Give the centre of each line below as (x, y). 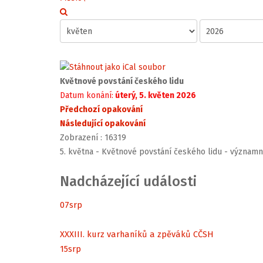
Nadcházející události (128, 182)
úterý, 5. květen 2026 (155, 96)
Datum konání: (87, 96)
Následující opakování (103, 124)
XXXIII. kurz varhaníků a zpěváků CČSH (137, 234)
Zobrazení (79, 138)
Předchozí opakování (101, 110)
